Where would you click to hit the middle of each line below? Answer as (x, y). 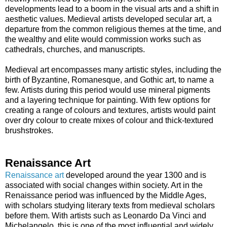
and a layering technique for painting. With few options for (108, 100)
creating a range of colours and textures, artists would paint (110, 110)
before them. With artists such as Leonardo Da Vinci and (106, 215)
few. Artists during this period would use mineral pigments (108, 90)
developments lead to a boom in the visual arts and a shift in (112, 9)
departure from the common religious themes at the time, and (113, 29)
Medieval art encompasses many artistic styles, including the (113, 69)
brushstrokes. (29, 130)
